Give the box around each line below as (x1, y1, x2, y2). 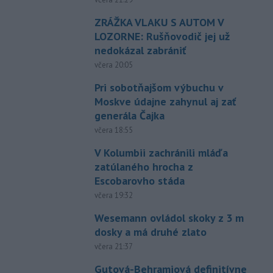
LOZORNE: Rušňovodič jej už (94, 29, 230, 43)
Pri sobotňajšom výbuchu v (94, 80, 223, 94)
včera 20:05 (94, 59, 133, 70)
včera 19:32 (94, 190, 133, 200)
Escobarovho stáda (94, 173, 185, 188)
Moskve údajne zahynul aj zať (94, 94, 236, 108)
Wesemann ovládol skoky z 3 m (94, 210, 244, 225)
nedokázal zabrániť (94, 43, 186, 57)
